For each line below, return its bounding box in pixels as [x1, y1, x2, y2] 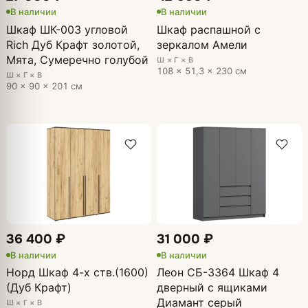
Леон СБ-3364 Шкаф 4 [157, 265, 279, 280]
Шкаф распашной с [157, 22, 261, 36]
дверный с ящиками [157, 280, 267, 295]
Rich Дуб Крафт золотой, [5, 37, 140, 52]
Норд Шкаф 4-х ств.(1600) [5, 265, 148, 280]
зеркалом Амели [157, 37, 247, 52]
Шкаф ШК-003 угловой [5, 22, 128, 36]
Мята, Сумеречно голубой [5, 52, 148, 67]
